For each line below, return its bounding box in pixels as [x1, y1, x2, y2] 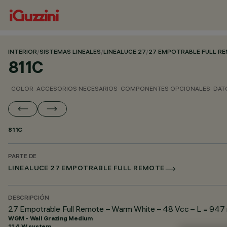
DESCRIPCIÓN [8, 195, 49, 202]
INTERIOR [8, 49, 37, 56]
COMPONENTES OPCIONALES [121, 85, 210, 92]
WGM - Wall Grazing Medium [8, 214, 93, 222]
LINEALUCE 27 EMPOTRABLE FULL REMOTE [8, 165, 165, 173]
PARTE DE [8, 154, 37, 160]
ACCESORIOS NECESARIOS [36, 85, 118, 92]
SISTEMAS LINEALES [40, 49, 101, 56]
